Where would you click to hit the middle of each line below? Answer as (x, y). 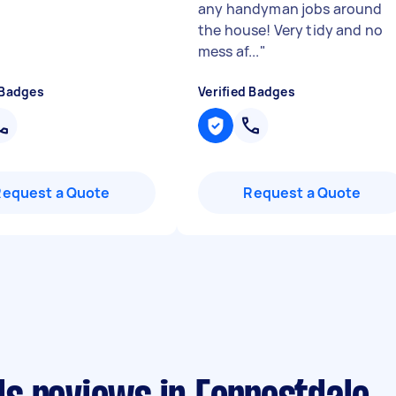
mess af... (229, 51)
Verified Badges (247, 91)
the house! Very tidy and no (291, 30)
